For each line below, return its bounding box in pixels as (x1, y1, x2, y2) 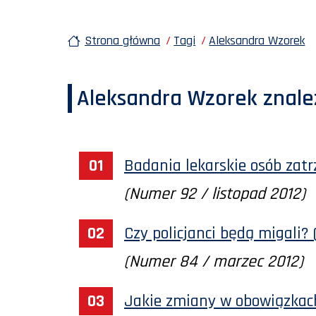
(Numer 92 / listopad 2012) (124, 183, 305, 205)
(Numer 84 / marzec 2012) (124, 250, 303, 272)
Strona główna (85, 32, 160, 49)
